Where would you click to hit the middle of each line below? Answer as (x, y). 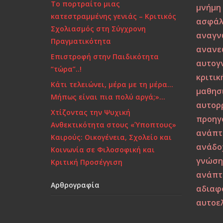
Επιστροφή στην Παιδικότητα (105, 56)
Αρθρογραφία (75, 185)
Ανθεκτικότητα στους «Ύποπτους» (113, 125)
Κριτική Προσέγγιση (87, 162)
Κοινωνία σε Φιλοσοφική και (103, 150)
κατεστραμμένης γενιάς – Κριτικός (113, 16)
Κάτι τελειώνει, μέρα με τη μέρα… (112, 84)
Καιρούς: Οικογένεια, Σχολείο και (111, 137)
